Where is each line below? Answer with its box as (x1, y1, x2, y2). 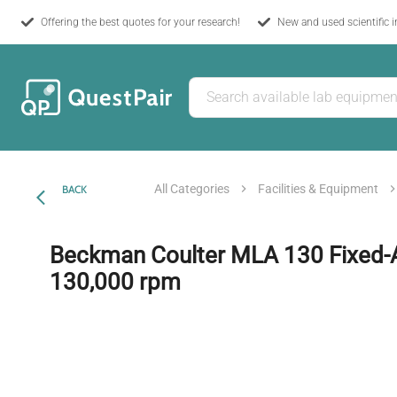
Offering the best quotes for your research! (41, 15, 240, 28)
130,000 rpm (50, 268, 181, 295)
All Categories (154, 181, 230, 196)
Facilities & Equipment (258, 181, 378, 196)
